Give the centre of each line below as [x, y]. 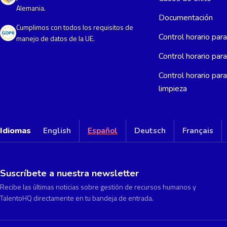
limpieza [173, 89]
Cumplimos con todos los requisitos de [75, 27]
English [57, 131]
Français [198, 131]
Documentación [185, 18]
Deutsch [150, 131]
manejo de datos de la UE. [55, 38]
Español [103, 131]
